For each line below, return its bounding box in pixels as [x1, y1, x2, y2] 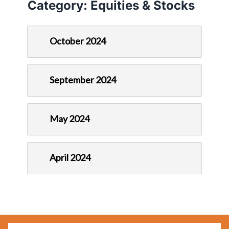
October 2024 [50, 35, 106, 47]
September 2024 [50, 74, 116, 86]
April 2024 [50, 152, 90, 164]
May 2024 [50, 113, 89, 125]
